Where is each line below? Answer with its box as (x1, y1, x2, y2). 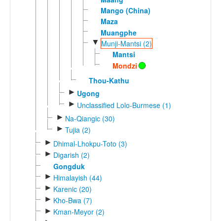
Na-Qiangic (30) (65, 113, 115, 123)
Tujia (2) (65, 125, 91, 135)
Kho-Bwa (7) (53, 195, 92, 206)
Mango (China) (100, 5, 150, 15)
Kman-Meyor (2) (53, 207, 105, 217)
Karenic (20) (53, 184, 92, 194)
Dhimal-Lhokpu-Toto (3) (53, 138, 127, 148)
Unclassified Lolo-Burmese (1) (76, 100, 171, 110)
